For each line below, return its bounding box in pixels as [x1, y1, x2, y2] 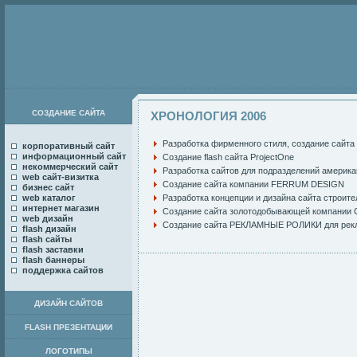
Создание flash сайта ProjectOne [163, 152, 294, 163]
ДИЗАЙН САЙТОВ [34, 299, 103, 308]
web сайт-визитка [22, 172, 99, 182]
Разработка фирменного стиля [163, 139, 287, 149]
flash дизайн [22, 224, 76, 233]
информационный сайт [22, 151, 126, 161]
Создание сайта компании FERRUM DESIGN [163, 179, 344, 190]
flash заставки [22, 245, 84, 254]
